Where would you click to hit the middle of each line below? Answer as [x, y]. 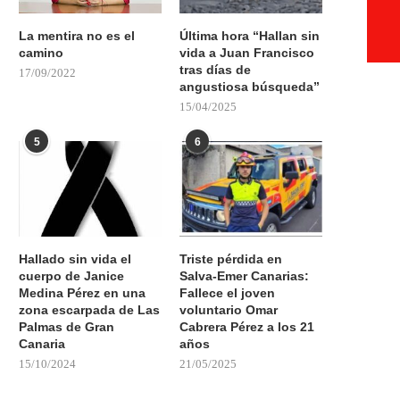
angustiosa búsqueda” [250, 87]
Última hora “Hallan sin [250, 36]
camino [41, 53]
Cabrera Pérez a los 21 [247, 326]
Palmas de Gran [67, 326]
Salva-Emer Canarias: [245, 275]
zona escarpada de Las [89, 309]
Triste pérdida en [231, 258]
